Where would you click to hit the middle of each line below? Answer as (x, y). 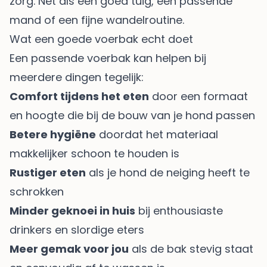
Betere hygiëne (53, 135)
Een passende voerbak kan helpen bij (108, 58)
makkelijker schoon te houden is (94, 154)
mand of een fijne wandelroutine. (97, 20)
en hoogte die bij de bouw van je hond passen (132, 116)
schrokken (37, 192)
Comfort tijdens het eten (79, 97)
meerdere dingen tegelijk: (77, 77)
